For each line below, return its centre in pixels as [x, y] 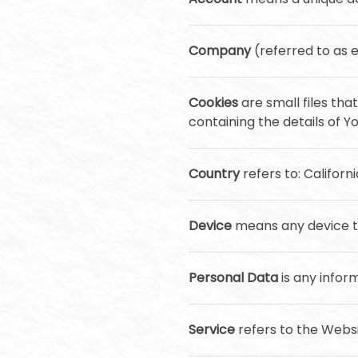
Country [214, 174]
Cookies [213, 103]
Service [212, 330]
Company [220, 51]
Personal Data [233, 278]
